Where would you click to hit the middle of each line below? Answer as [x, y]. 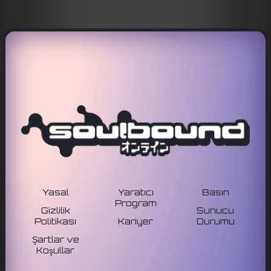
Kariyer [135, 221]
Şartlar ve [55, 239]
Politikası [56, 221]
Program [135, 203]
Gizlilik [55, 210]
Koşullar [56, 250]
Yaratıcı [135, 192]
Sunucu [216, 210]
